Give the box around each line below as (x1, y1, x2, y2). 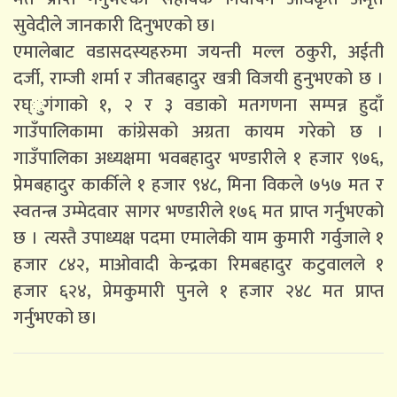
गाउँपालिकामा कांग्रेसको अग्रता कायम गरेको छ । (13, 116, 384, 147)
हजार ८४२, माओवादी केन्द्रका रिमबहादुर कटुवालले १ (13, 249, 384, 280)
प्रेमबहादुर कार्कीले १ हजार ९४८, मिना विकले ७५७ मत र (13, 169, 384, 200)
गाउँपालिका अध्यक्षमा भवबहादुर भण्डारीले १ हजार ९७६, (13, 143, 384, 174)
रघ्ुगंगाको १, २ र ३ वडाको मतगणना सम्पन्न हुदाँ (13, 90, 384, 121)
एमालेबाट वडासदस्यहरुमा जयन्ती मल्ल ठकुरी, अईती (13, 36, 384, 67)
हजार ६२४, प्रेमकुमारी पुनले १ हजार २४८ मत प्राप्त (13, 276, 384, 307)
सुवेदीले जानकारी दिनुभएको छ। (13, 10, 216, 41)
